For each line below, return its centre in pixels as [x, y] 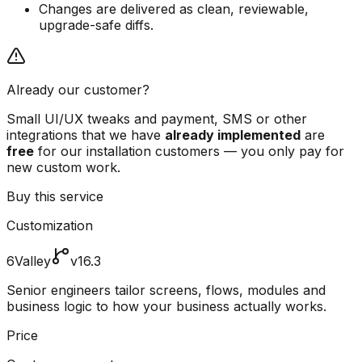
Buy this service [55, 197]
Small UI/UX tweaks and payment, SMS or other [157, 119]
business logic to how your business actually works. [166, 307]
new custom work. [63, 168]
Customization [50, 226]
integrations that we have [86, 135]
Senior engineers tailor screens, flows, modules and [166, 290]
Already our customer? [78, 90]
